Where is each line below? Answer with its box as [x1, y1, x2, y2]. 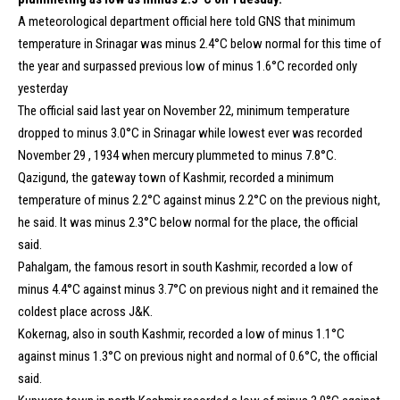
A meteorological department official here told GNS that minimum [18, 13, 355, 29]
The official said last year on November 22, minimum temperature [18, 103, 350, 119]
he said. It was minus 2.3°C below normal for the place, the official [18, 214, 358, 230]
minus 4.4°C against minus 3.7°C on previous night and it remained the [18, 281, 379, 297]
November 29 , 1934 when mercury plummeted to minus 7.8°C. [18, 147, 337, 163]
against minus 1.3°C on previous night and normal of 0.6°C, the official [18, 348, 378, 364]
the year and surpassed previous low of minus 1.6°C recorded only [18, 58, 357, 74]
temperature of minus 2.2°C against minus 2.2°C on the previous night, [18, 192, 380, 208]
